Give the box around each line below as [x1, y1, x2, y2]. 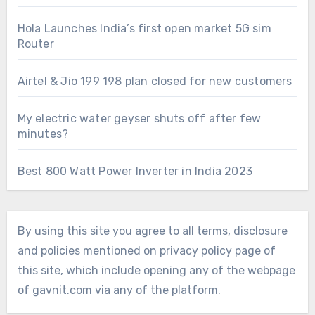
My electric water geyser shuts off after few [17, 112, 262, 126]
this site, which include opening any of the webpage [17, 264, 295, 278]
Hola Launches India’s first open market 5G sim [17, 22, 271, 36]
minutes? [17, 127, 69, 141]
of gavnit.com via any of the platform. [17, 283, 221, 297]
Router [17, 37, 54, 51]
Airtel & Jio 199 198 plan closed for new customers [17, 75, 292, 89]
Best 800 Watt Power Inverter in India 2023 [17, 165, 252, 179]
